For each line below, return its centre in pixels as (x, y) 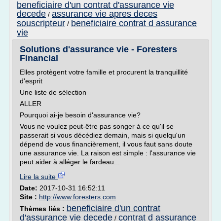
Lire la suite (39, 177)
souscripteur (41, 23)
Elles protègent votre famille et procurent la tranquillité (104, 72)
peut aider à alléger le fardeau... (70, 162)
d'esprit (31, 81)
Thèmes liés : (43, 209)
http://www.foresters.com (77, 197)
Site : (29, 197)
